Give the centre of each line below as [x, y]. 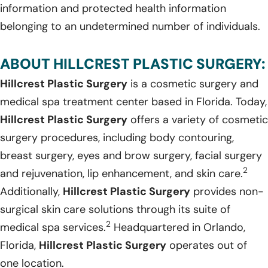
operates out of [207, 245]
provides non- [227, 191]
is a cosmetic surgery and [193, 83]
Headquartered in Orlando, [178, 227]
